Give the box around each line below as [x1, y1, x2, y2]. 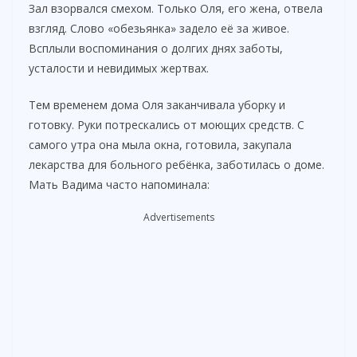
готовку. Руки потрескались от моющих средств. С [29, 117, 304, 133]
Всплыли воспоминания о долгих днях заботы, [29, 41, 283, 57]
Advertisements [143, 210, 214, 225]
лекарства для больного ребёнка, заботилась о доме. [29, 157, 324, 173]
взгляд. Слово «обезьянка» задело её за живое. [29, 21, 289, 37]
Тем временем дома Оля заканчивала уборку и [29, 97, 285, 113]
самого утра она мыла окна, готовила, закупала [29, 137, 292, 153]
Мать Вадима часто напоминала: [29, 177, 210, 193]
